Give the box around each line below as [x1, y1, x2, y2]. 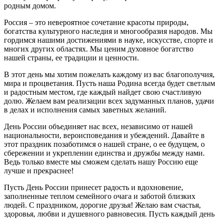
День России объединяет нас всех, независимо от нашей [4, 122, 193, 131]
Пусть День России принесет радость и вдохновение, [4, 183, 183, 192]
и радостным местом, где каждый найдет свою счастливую [4, 87, 201, 96]
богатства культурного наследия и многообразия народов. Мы [4, 27, 213, 35]
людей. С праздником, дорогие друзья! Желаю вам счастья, [4, 200, 201, 209]
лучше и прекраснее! [4, 166, 74, 175]
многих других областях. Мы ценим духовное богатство [4, 44, 193, 53]
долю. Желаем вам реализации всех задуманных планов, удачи [4, 96, 214, 105]
